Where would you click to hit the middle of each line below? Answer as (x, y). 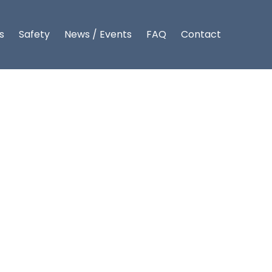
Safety (34, 34)
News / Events (98, 34)
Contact (201, 34)
